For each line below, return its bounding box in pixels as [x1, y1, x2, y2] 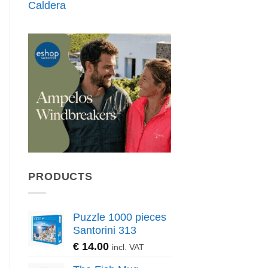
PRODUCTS [28, 170, 93, 183]
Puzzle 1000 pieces [73, 211, 166, 223]
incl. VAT [112, 242, 144, 252]
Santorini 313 [73, 224, 136, 236]
